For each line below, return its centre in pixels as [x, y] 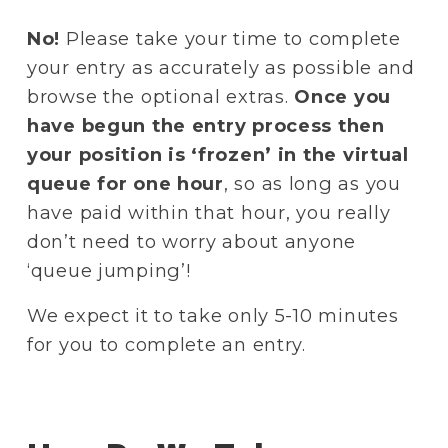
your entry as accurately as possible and [220, 67]
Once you [343, 96]
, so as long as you [312, 183]
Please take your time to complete [230, 38]
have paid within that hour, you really [208, 212]
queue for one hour [125, 183]
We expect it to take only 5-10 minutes [212, 315]
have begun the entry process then [205, 125]
